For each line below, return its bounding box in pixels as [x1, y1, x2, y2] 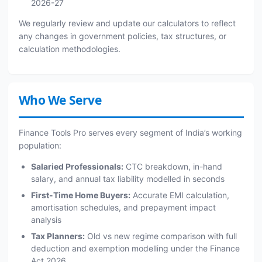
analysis [30, 215, 61, 225]
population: [18, 140, 61, 150]
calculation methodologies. [18, 44, 120, 54]
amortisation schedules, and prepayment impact [30, 202, 216, 212]
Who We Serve [18, 92, 102, 108]
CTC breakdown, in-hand [123, 161, 222, 171]
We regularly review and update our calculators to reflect [18, 18, 236, 28]
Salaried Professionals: [30, 161, 123, 171]
